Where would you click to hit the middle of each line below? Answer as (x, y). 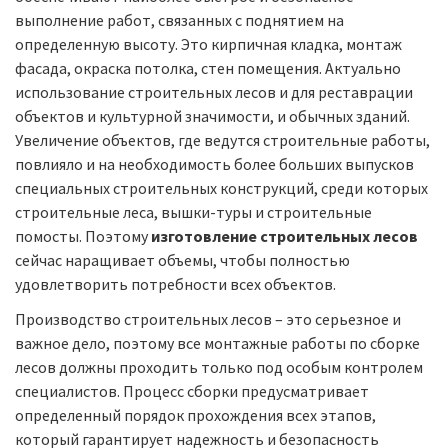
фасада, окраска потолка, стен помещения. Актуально (208, 68)
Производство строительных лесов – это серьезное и (208, 318)
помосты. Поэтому (83, 236)
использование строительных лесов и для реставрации (214, 92)
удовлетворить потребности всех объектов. (175, 284)
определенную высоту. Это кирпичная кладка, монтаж (208, 44)
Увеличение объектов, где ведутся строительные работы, (222, 140)
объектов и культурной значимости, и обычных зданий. (212, 116)
